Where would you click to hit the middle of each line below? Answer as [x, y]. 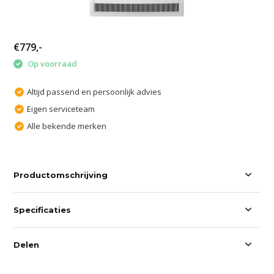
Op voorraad [52, 64]
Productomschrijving [61, 175]
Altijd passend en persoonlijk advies [94, 91]
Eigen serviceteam [61, 109]
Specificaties [43, 209]
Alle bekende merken [67, 126]
